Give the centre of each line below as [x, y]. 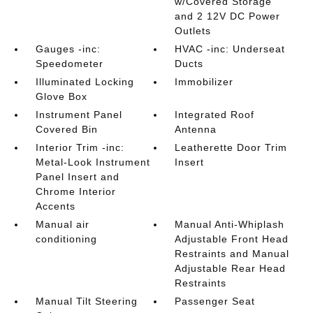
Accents [55, 206]
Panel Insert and [77, 176]
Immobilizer [204, 81]
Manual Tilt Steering [86, 301]
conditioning [66, 239]
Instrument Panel [79, 114]
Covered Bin [66, 129]
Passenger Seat [215, 301]
